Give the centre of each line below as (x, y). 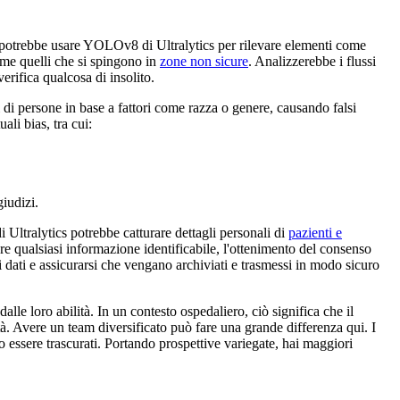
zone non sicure (204, 61)
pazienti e (315, 232)
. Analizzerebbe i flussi (312, 61)
